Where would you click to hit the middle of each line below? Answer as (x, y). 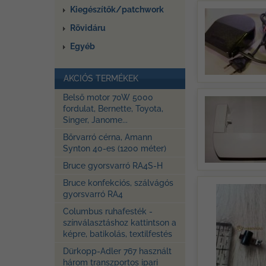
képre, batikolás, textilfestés (118, 234)
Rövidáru (88, 28)
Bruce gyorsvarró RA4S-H (113, 166)
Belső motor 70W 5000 (108, 97)
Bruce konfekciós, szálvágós (118, 183)
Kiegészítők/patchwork (117, 9)
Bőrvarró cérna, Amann (107, 137)
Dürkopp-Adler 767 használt (117, 251)
